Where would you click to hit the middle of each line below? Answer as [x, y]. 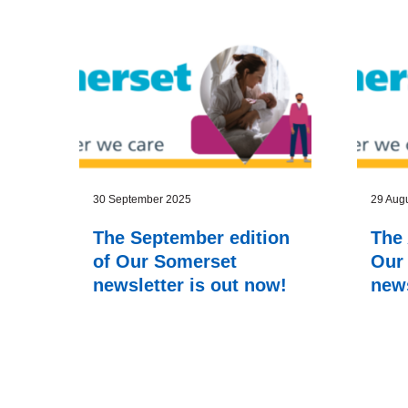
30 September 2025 [142, 256]
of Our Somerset [165, 318]
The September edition [191, 295]
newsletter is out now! [190, 342]
